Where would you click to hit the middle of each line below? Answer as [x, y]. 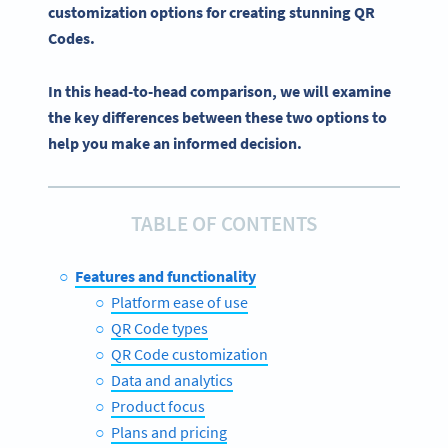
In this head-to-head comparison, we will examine [219, 90]
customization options [125, 12]
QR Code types [159, 327]
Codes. [71, 38]
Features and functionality [165, 275]
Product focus [158, 405]
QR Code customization [189, 353]
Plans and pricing [169, 431]
